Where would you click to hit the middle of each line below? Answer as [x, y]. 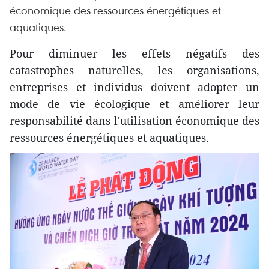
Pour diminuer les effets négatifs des [134, 53]
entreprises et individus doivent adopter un [134, 87]
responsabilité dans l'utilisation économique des [134, 121]
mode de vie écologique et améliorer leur [134, 104]
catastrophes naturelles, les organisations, [134, 70]
